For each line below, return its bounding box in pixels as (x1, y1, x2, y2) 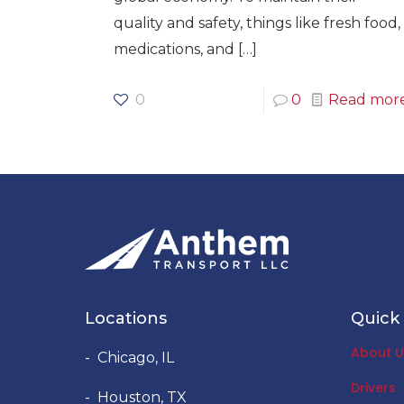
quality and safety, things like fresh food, (113, 14, 400, 32)
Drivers (351, 378, 396, 397)
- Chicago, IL (85, 348, 174, 366)
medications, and (113, 40, 234, 58)
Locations (85, 308, 167, 328)
